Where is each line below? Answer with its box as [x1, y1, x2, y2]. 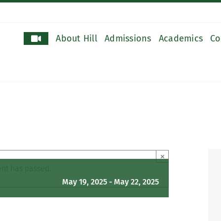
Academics [158, 33, 203, 44]
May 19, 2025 [62, 177, 107, 186]
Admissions [105, 33, 151, 44]
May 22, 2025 [114, 177, 159, 186]
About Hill [56, 33, 98, 44]
